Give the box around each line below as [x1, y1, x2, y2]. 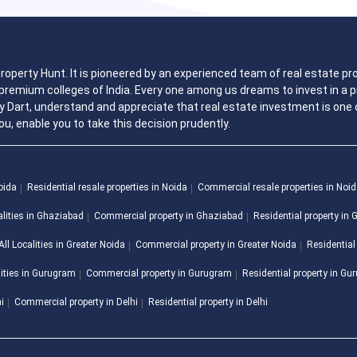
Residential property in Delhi [148, 296, 268, 308]
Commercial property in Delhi [14, 296, 138, 308]
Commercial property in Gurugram [86, 268, 232, 280]
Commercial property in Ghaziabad [94, 210, 243, 222]
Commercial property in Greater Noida [135, 239, 296, 251]
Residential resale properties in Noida [27, 182, 187, 194]
